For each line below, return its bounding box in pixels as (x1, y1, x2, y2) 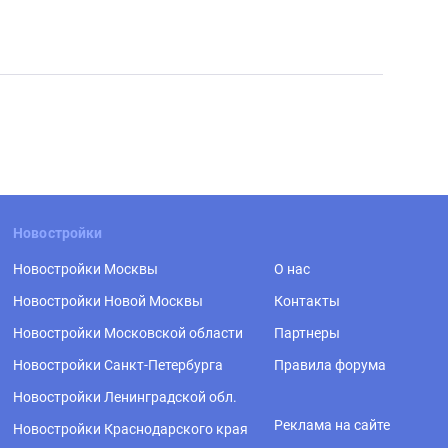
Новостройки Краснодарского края (13, 421, 248, 438)
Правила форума (274, 357, 386, 374)
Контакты (274, 293, 340, 310)
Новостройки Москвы (13, 261, 158, 278)
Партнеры (274, 325, 340, 342)
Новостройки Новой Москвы (13, 293, 203, 310)
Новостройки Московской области (13, 325, 243, 342)
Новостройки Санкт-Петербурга (13, 357, 223, 374)
